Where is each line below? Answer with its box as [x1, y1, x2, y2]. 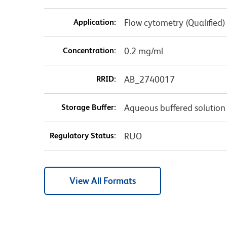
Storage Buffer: [61, 102, 116, 112]
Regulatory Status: [49, 131, 116, 141]
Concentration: [62, 46, 116, 56]
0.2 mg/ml [124, 46, 163, 57]
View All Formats [69, 175, 136, 186]
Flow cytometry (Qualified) [124, 17, 225, 28]
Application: [73, 17, 116, 27]
